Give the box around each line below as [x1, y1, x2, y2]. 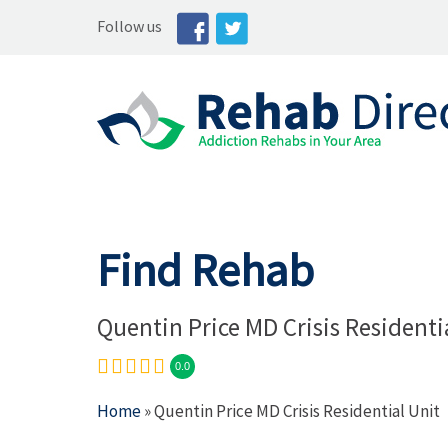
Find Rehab [97, 241, 314, 299]
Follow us [97, 16, 162, 36]
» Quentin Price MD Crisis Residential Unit [141, 400, 440, 422]
